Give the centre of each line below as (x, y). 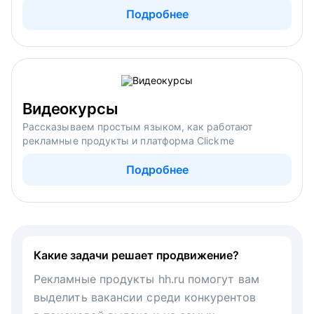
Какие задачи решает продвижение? (136, 255)
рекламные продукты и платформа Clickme (128, 140)
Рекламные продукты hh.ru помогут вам (146, 279)
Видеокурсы (70, 108)
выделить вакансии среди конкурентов (145, 297)
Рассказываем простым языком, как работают (137, 126)
